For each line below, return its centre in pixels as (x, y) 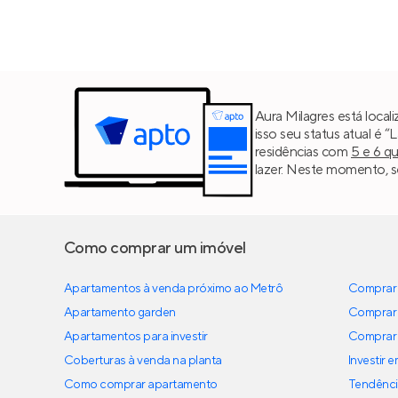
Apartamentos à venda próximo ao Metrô (174, 289)
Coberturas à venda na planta (143, 361)
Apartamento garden (120, 313)
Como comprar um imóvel (155, 249)
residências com (303, 151)
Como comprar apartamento (141, 385)
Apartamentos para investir (136, 337)
